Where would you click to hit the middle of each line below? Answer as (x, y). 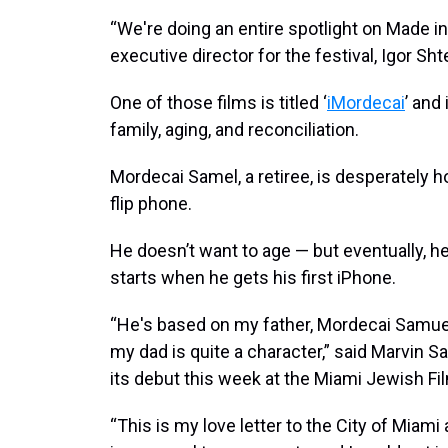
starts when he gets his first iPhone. (253, 277)
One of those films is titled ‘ (218, 102)
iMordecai (366, 102)
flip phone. (151, 203)
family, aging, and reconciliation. (234, 129)
